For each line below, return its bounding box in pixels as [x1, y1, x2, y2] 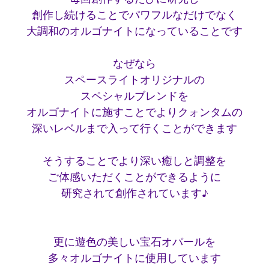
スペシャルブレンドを [80, 88, 189, 103]
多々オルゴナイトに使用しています [48, 250, 221, 265]
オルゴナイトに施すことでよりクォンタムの [26, 104, 243, 119]
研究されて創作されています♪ [61, 186, 208, 200]
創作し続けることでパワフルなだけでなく [32, 7, 237, 22]
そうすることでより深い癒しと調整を [43, 153, 226, 168]
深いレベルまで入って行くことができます [32, 121, 237, 135]
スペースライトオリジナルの [64, 72, 205, 86]
